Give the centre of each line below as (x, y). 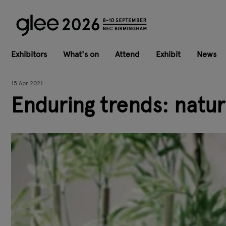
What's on (81, 54)
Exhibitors (29, 54)
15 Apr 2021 (27, 83)
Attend (127, 54)
